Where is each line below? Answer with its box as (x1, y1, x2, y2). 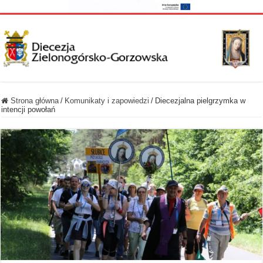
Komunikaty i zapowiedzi (65, 96, 150, 105)
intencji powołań (1, 104, 56, 114)
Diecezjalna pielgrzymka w (155, 96, 246, 105)
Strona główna (8, 96, 59, 105)
